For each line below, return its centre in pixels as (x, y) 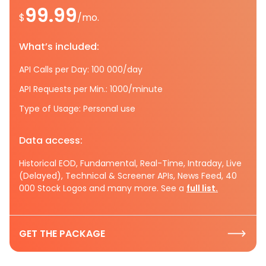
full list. (202, 188)
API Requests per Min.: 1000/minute (91, 89)
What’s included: (59, 46)
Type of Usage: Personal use (77, 108)
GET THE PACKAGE (62, 233)
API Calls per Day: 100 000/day (81, 69)
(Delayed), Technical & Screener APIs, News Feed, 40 (128, 175)
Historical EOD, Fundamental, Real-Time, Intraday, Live (130, 163)
